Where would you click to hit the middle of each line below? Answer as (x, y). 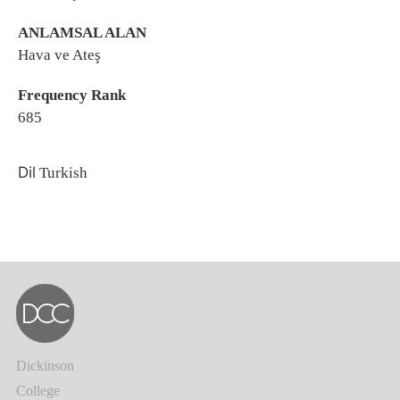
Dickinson (45, 366)
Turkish (62, 173)
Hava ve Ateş (59, 55)
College (38, 391)
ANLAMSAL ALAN (82, 33)
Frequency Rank (72, 95)
